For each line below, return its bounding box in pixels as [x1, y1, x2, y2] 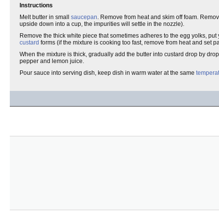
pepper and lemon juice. [20, 58, 84, 65]
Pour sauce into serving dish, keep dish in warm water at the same [20, 69, 196, 76]
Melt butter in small [20, 14, 71, 21]
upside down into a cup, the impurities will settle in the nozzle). [20, 21, 184, 27]
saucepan [71, 14, 97, 21]
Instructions [20, 2, 53, 9]
